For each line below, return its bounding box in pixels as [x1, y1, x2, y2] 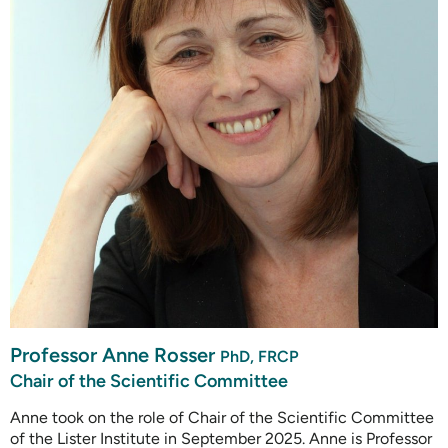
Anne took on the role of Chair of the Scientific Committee [10, 407, 434, 427]
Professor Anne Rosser [10, 342, 220, 367]
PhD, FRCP [220, 346, 299, 366]
